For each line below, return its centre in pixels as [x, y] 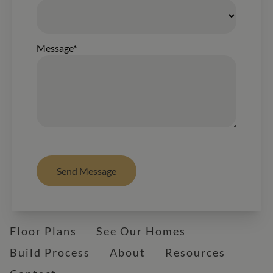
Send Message [86, 171]
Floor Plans [43, 231]
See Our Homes [141, 231]
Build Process [50, 252]
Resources [195, 252]
